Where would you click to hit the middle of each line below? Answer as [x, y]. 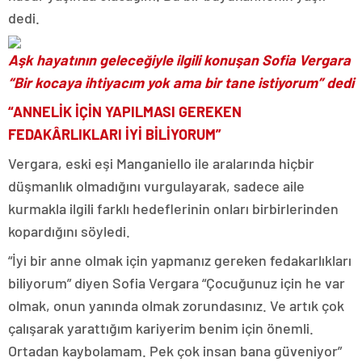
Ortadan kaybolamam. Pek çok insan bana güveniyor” [175, 351]
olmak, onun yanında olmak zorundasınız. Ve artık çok [176, 305]
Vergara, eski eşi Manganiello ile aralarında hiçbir [161, 163]
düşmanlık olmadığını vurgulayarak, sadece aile [156, 186]
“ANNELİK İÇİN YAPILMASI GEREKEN [125, 112]
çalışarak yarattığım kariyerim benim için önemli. [161, 328]
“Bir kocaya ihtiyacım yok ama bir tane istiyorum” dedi [181, 82]
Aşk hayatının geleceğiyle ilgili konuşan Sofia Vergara [179, 60]
